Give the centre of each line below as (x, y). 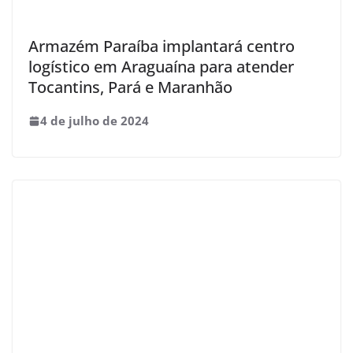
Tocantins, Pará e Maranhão (130, 87)
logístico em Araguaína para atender (161, 67)
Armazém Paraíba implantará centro (162, 46)
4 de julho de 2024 (95, 121)
